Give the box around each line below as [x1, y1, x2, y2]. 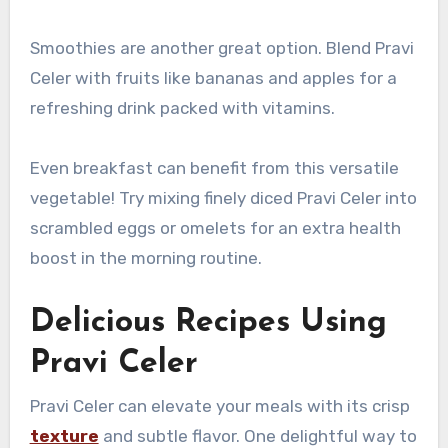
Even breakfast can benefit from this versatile [29, 157, 399, 178]
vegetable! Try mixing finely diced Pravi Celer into [29, 187, 417, 208]
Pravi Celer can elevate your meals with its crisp [29, 395, 410, 416]
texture [29, 425, 99, 446]
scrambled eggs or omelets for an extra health [29, 217, 401, 238]
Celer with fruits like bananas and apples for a [29, 67, 397, 88]
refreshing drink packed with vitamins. [29, 97, 335, 118]
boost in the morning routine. [29, 247, 262, 268]
